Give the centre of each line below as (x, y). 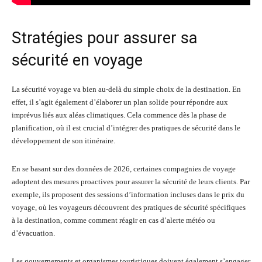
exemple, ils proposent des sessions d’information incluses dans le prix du (128, 194)
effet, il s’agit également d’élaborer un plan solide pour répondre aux (120, 102)
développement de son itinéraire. (63, 141)
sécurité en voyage (77, 60)
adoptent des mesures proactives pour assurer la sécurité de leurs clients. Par (131, 182)
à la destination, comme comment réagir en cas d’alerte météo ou (113, 220)
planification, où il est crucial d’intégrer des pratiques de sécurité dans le (126, 128)
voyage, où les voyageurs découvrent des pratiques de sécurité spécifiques (129, 207)
